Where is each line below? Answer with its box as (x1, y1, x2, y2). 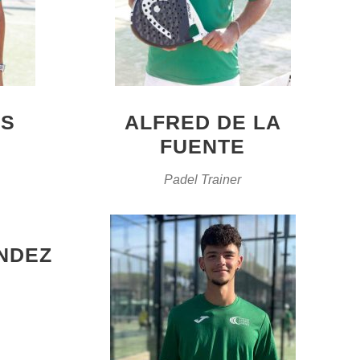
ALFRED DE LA (124, 110, 281, 133)
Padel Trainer (164, 172, 242, 186)
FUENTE (160, 134, 246, 157)
